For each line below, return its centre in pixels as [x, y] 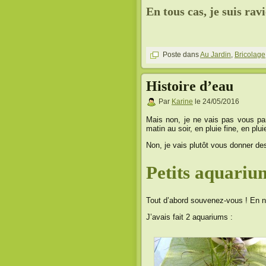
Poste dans [180, 54]
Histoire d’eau [190, 86]
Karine [182, 102]
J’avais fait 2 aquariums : [189, 217]
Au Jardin [216, 54]
